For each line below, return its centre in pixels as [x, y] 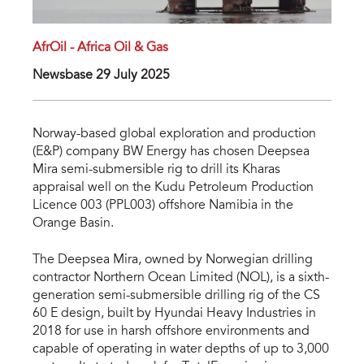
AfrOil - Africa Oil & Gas [100, 48]
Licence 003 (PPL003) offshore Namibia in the [163, 206]
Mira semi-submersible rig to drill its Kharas [156, 170]
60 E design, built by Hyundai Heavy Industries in [174, 314]
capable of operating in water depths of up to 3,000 [181, 350]
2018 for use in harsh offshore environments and [171, 332]
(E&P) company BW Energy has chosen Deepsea [171, 152]
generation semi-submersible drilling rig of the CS [176, 296]
